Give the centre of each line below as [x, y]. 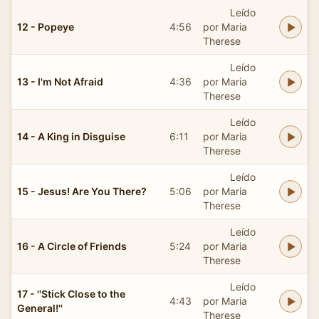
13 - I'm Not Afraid [60, 81]
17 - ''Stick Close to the [71, 293]
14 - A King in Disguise [71, 136]
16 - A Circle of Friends [72, 246]
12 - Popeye [46, 26]
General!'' [40, 308]
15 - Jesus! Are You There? [82, 191]
